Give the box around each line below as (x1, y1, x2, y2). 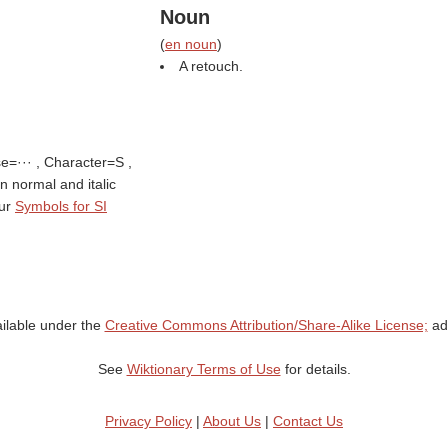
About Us (203, 413, 261, 429)
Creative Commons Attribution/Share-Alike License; (104, 317, 428, 333)
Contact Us (273, 413, 343, 429)
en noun (164, 36, 217, 52)
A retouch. (178, 58, 243, 74)
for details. (280, 361, 351, 377)
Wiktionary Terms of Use (126, 361, 281, 377)
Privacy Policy (105, 413, 192, 429)
